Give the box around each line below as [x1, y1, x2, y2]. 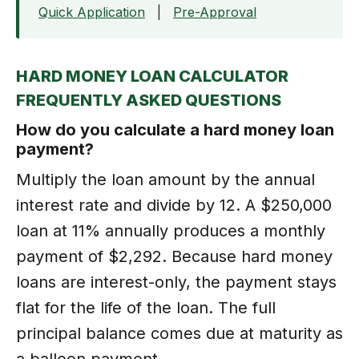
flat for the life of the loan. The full [16, 297, 276, 317]
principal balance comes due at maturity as [16, 323, 343, 343]
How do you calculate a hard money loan [16, 119, 334, 139]
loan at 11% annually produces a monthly [16, 220, 325, 240]
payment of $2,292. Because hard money [16, 246, 333, 266]
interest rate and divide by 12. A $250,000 [16, 195, 332, 215]
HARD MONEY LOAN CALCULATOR [16, 66, 288, 86]
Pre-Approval [173, 3, 256, 20]
